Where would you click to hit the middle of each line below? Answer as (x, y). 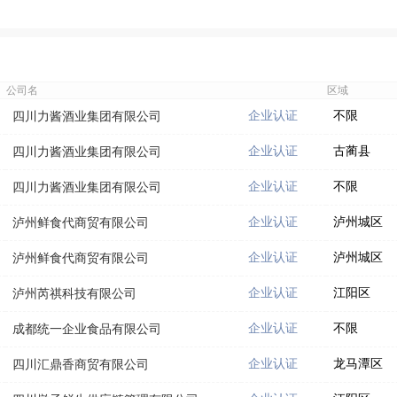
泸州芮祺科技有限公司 (74, 293)
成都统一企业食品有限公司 (87, 329)
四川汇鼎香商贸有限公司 (81, 364)
